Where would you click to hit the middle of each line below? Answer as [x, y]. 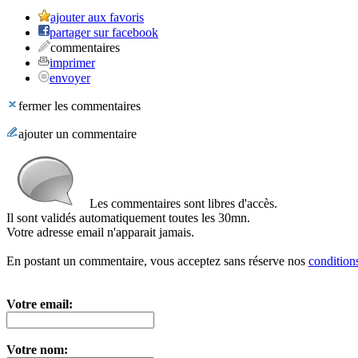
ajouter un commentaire [78, 134]
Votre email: [40, 304]
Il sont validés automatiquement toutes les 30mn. [128, 218]
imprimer [72, 63]
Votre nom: [37, 350]
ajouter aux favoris [97, 17]
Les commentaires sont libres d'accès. [182, 203]
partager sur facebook [104, 32]
